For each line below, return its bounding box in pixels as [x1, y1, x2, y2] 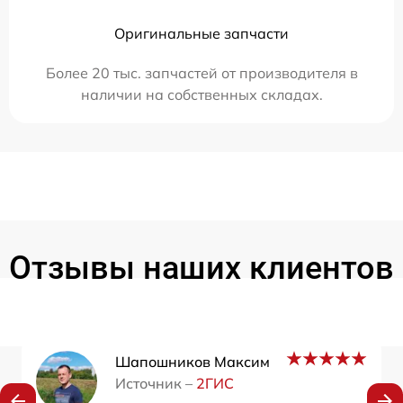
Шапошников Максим [115, 352, 270, 371]
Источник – [115, 373, 196, 392]
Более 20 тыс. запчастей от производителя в [45, 63, 358, 82]
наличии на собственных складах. [80, 85, 323, 103]
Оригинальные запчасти [114, 23, 289, 42]
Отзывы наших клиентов [9, 248, 394, 287]
